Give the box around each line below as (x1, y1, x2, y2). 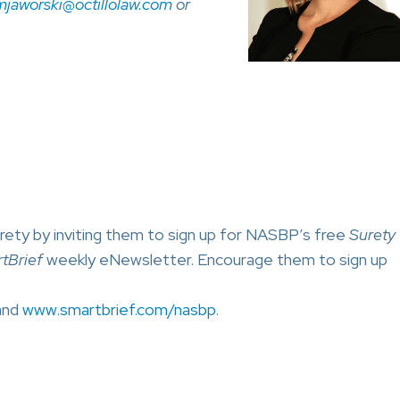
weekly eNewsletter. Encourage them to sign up (43, 249, 387, 270)
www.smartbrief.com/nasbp (19, 299, 215, 320)
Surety (349, 224, 396, 245)
